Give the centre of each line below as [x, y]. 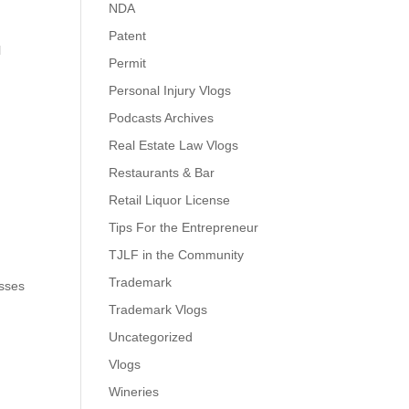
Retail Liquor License [170, 200]
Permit [128, 63]
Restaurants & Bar [162, 173]
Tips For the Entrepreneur [184, 227]
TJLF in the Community [177, 255]
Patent [128, 36]
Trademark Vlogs [158, 309]
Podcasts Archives [162, 118]
